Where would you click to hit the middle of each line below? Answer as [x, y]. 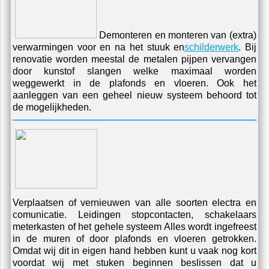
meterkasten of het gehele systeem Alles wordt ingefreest [134, 227]
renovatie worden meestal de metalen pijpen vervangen [134, 60]
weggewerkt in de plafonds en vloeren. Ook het [134, 84]
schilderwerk [212, 48]
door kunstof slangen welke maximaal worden [134, 72]
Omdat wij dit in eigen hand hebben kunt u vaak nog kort [134, 251]
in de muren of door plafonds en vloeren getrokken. [134, 239]
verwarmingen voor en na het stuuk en [99, 48]
